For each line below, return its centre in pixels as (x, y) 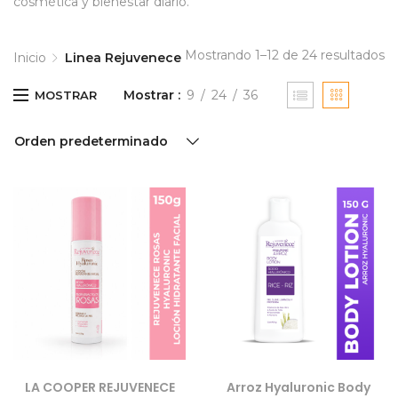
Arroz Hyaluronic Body (298, 387)
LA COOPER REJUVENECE (99, 387)
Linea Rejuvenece (123, 57)
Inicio (30, 57)
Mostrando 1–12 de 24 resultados (285, 55)
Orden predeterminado (91, 141)
